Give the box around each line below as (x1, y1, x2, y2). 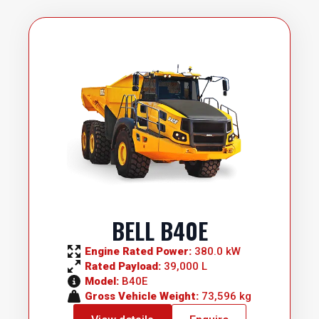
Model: (85, 274, 122, 288)
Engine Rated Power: (85, 244, 194, 258)
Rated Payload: (85, 259, 164, 273)
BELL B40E (111, 214, 208, 247)
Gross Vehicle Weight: (85, 289, 202, 303)
